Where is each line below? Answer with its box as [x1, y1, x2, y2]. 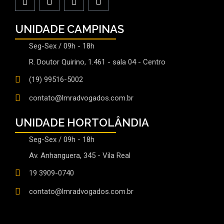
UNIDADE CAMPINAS [15, 22, 124, 35]
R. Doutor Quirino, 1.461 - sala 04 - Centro [28, 57, 165, 66]
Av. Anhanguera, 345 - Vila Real [28, 151, 130, 160]
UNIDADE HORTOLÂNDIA [15, 116, 149, 129]
